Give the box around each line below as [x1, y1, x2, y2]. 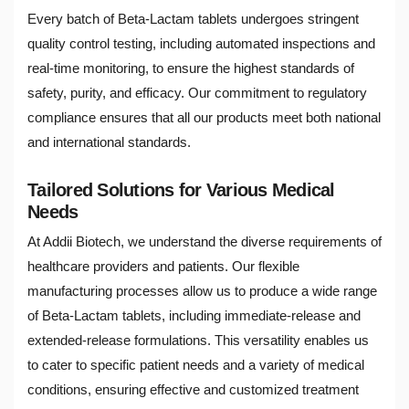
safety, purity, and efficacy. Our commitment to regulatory [27, 84, 367, 100]
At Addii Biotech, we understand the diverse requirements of [27, 234, 382, 250]
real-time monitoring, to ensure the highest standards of [27, 59, 354, 76]
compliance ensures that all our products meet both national [27, 109, 381, 125]
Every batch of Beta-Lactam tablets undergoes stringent [27, 10, 359, 26]
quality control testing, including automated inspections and [27, 35, 375, 51]
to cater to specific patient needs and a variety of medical [27, 357, 364, 373]
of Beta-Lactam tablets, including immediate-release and [27, 308, 361, 324]
